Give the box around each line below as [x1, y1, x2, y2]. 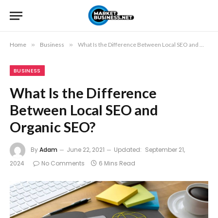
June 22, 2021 [67, 145, 105, 154]
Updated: [114, 145, 142, 154]
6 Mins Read [99, 159, 135, 167]
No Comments [41, 159, 85, 167]
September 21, [145, 145, 185, 154]
